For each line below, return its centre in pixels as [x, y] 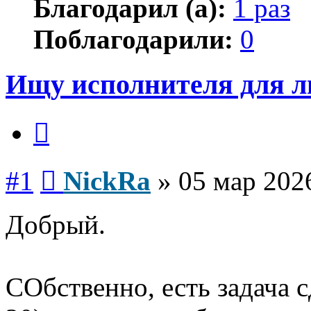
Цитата [66, 119]
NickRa [107, 181]
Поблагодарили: [133, 39]
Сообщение [83, 167]
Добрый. [56, 225]
